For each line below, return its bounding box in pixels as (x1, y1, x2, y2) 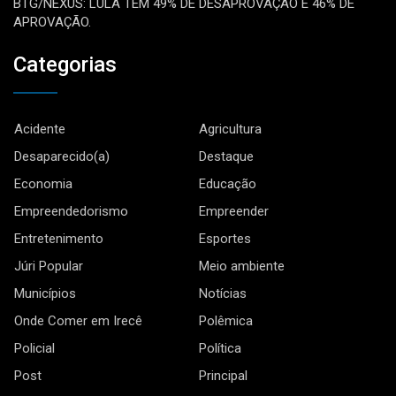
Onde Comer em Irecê (14, 312, 142, 329)
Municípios (14, 285, 76, 301)
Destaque (199, 148, 254, 164)
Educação (199, 175, 256, 192)
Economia (14, 175, 72, 192)
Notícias (199, 285, 247, 301)
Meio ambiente (199, 257, 285, 274)
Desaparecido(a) (14, 148, 110, 164)
